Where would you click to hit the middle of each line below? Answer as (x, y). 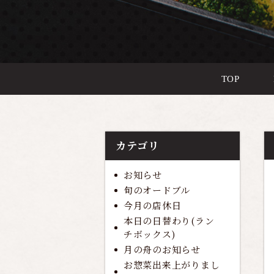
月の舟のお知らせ (162, 250)
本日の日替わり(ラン (169, 221)
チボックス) (149, 234)
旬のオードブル (157, 190)
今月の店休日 (152, 206)
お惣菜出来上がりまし (172, 265)
